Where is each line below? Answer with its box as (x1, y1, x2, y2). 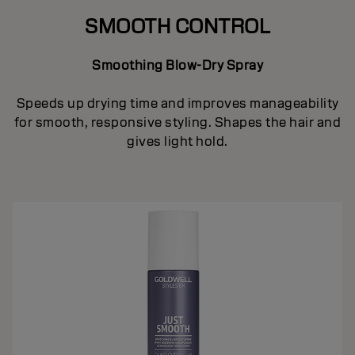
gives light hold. (127, 132, 228, 150)
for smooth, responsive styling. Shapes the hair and (13, 113, 342, 131)
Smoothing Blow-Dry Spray (92, 56, 263, 74)
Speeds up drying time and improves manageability (16, 94, 339, 112)
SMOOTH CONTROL (85, 13, 270, 39)
